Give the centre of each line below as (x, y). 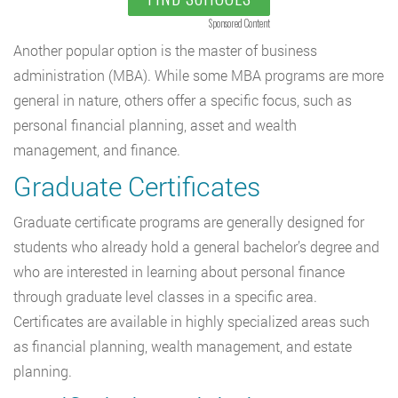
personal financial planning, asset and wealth (155, 124)
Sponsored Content (239, 23)
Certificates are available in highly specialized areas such (191, 321)
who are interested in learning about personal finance (179, 271)
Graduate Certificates (137, 186)
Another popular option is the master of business (165, 50)
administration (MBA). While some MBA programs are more (199, 75)
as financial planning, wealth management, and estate (183, 346)
